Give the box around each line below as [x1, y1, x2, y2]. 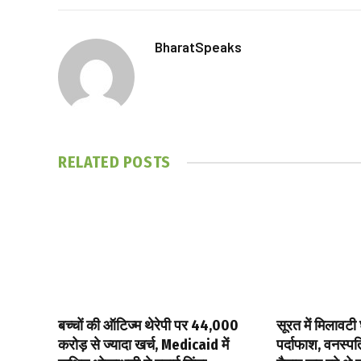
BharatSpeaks [155, 39, 242, 56]
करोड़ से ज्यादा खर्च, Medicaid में [58, 336, 229, 355]
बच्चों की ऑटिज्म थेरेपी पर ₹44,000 [58, 317, 239, 335]
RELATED [58, 152, 123, 172]
